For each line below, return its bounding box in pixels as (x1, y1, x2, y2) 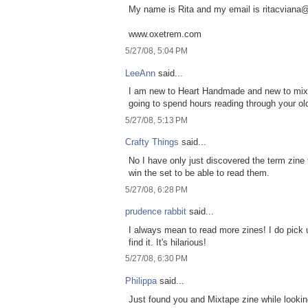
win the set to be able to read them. (129, 167, 269, 178)
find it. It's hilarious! (129, 236, 206, 247)
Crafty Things (125, 137, 179, 148)
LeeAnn (125, 67, 155, 78)
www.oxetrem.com (129, 29, 201, 40)
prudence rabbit (125, 206, 186, 217)
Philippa (125, 276, 157, 287)
